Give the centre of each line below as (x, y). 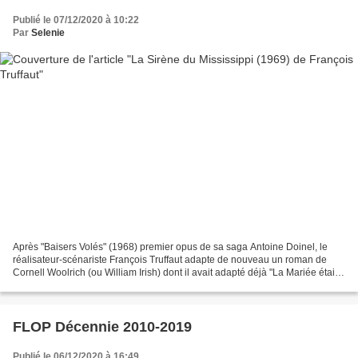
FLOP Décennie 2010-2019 (102, 326)
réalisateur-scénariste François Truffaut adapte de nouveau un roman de (170, 259)
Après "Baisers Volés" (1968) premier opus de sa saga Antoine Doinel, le (170, 247)
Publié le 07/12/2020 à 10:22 (76, 20)
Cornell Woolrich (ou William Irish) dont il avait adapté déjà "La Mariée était (175, 272)
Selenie (48, 33)
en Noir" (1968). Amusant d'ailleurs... (92, 285)
